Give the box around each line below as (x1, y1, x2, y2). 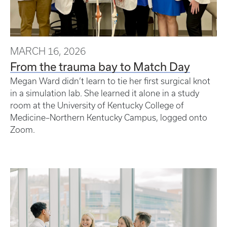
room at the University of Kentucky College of (10, 100, 184, 110)
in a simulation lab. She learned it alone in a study (10, 88, 199, 98)
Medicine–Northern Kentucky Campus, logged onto (10, 112, 207, 122)
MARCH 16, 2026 (10, 45, 86, 57)
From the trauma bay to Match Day (10, 59, 190, 73)
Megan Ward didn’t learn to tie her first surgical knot (10, 76, 210, 86)
